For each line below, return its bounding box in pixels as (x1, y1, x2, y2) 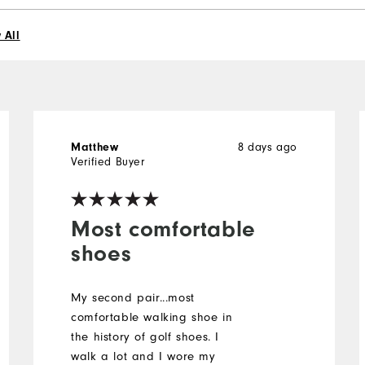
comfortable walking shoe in (71, 310, 233, 324)
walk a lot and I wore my (71, 349, 216, 363)
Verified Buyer (71, 154, 145, 169)
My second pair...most (71, 290, 195, 305)
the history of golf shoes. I (71, 329, 220, 344)
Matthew (71, 140, 119, 154)
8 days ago (238, 139, 298, 154)
